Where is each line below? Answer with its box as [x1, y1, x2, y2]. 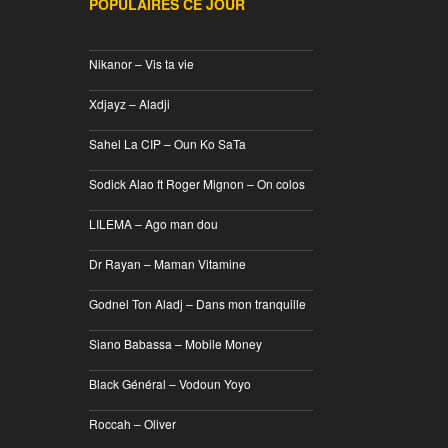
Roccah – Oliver [89, 415, 176, 432]
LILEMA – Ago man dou [89, 215, 218, 232]
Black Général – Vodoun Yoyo [89, 375, 251, 392]
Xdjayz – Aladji [89, 95, 170, 112]
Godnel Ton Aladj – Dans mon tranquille [89, 295, 306, 312]
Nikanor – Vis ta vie [89, 55, 194, 72]
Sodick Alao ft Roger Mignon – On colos [89, 175, 305, 192]
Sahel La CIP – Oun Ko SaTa [89, 135, 246, 152]
